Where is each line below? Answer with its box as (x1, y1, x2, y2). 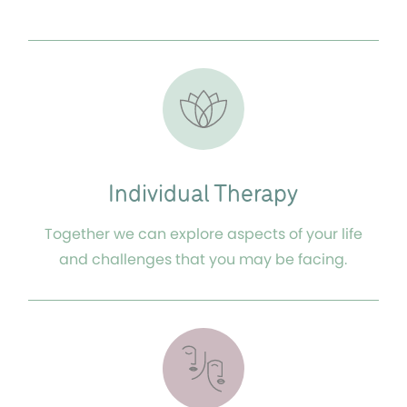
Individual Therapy (108, 182, 299, 209)
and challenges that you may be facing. (59, 249, 348, 271)
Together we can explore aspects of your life (44, 223, 362, 245)
